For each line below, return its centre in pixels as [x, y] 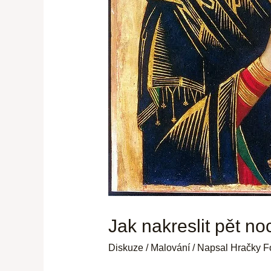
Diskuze [126, 248]
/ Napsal [210, 248]
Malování [170, 248]
